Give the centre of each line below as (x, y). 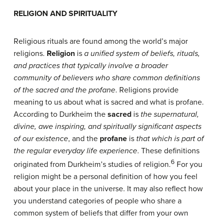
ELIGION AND (43, 13)
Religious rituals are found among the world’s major (101, 41)
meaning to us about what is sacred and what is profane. (109, 102)
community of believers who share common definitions (107, 78)
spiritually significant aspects (152, 126)
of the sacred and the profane (64, 90)
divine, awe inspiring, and (57, 126)
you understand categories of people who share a (98, 201)
